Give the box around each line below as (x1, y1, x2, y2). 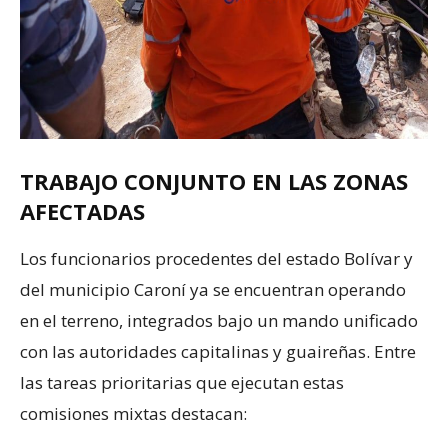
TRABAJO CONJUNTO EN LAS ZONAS (20, 165, 408, 196)
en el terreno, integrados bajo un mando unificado (20, 308, 418, 332)
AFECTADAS (20, 195, 145, 226)
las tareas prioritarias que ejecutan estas (20, 370, 344, 394)
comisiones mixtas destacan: (20, 401, 247, 425)
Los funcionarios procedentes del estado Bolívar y (20, 246, 413, 270)
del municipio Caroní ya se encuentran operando (20, 277, 406, 301)
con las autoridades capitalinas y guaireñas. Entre (20, 339, 416, 363)
